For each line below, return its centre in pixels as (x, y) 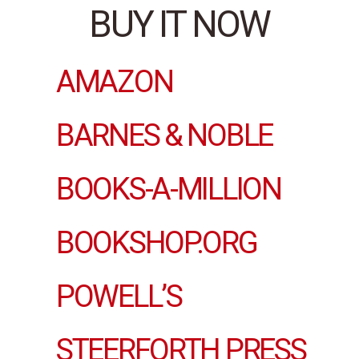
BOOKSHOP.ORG (157, 243)
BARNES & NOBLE (165, 136)
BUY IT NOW (179, 24)
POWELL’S (119, 297)
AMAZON (115, 82)
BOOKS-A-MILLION (169, 190)
